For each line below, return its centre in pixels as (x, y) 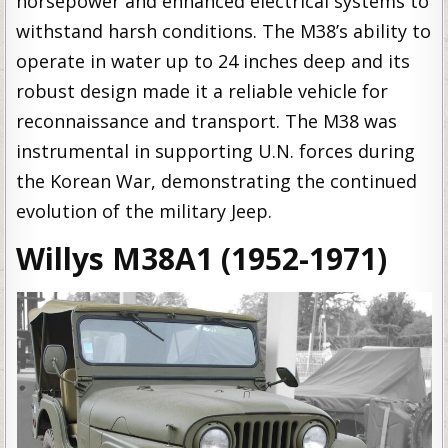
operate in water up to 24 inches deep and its (213, 61)
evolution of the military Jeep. (144, 211)
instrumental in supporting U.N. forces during (216, 151)
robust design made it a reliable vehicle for (202, 91)
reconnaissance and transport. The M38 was (207, 121)
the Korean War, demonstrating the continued (217, 181)
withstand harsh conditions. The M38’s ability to (224, 31)
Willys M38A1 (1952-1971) (202, 258)
